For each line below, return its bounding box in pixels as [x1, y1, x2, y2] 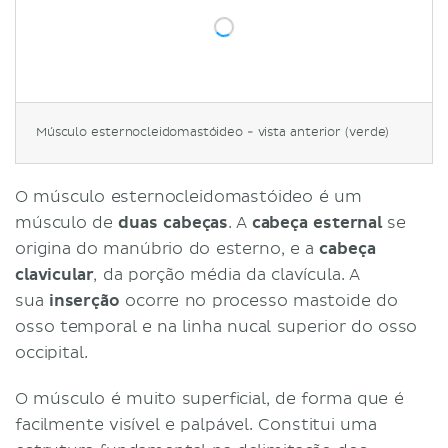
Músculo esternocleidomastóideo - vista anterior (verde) [36, 124, 390, 140]
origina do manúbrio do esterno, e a [15, 238, 320, 259]
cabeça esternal [251, 212, 388, 233]
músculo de [15, 212, 119, 233]
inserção [48, 290, 120, 311]
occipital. [15, 342, 88, 363]
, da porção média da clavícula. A [93, 264, 359, 285]
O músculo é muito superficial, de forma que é [15, 388, 404, 409]
